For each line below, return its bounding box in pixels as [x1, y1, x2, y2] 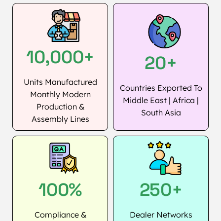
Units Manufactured [23, 76, 97, 87]
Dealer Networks [129, 209, 192, 220]
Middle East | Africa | [123, 95, 199, 106]
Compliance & [34, 209, 86, 220]
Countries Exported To [119, 83, 202, 93]
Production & [36, 101, 84, 111]
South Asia [141, 108, 181, 118]
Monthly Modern [30, 89, 91, 99]
